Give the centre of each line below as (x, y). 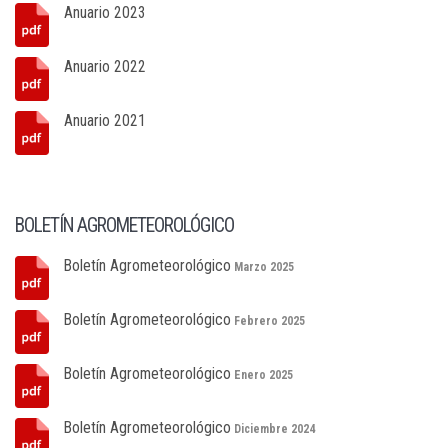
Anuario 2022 (105, 66)
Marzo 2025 (264, 267)
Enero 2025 (263, 375)
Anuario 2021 (105, 120)
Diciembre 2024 (274, 429)
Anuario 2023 (105, 12)
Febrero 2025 (269, 321)
